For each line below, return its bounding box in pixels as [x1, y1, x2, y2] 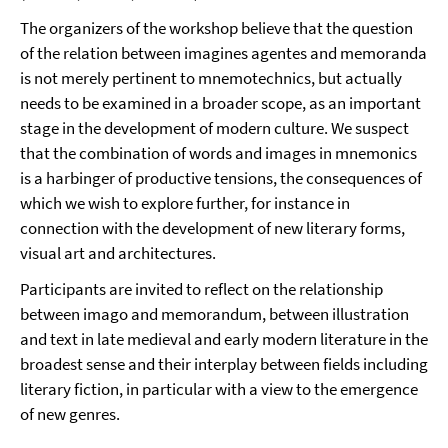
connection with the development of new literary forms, [20, 217, 405, 239]
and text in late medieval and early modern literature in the [20, 328, 428, 350]
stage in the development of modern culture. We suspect [20, 117, 409, 139]
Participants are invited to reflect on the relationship [20, 278, 383, 300]
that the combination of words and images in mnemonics [20, 142, 417, 164]
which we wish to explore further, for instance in [20, 192, 350, 214]
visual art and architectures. [20, 242, 216, 264]
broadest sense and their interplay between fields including [20, 353, 428, 375]
